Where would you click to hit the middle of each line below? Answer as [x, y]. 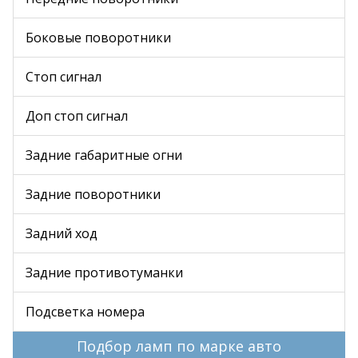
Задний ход [62, 233]
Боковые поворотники [98, 38]
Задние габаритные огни [104, 155]
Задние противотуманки [104, 272]
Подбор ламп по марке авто [179, 346]
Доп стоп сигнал [77, 116]
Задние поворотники [93, 194]
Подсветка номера [85, 312]
